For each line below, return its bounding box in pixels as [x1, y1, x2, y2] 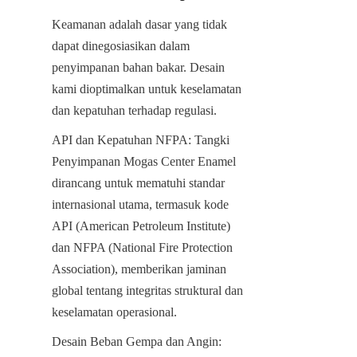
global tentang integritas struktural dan [52, 283, 243, 297]
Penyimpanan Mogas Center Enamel [52, 154, 236, 168]
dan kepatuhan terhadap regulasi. [52, 103, 217, 117]
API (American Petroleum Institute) [52, 218, 230, 233]
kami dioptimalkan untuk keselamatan [52, 81, 241, 96]
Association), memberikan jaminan [52, 261, 226, 276]
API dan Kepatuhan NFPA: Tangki [52, 132, 229, 147]
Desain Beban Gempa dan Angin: [52, 334, 222, 348]
